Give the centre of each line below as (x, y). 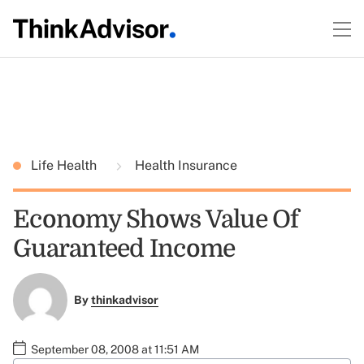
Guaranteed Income (124, 249)
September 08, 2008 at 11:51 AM (115, 349)
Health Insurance (184, 165)
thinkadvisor (124, 300)
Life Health (65, 165)
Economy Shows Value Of (156, 219)
